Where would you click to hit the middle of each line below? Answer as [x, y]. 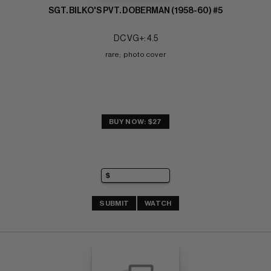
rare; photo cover [135, 55]
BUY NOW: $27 [135, 122]
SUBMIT [114, 203]
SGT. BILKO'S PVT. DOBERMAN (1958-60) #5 [135, 11]
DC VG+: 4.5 [135, 39]
